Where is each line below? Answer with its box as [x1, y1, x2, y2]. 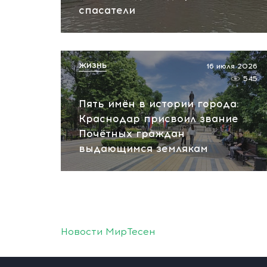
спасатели [79, 4, 135, 16]
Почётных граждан [79, 128, 185, 139]
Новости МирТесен [61, 226, 155, 237]
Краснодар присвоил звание [79, 113, 238, 125]
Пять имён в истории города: [79, 98, 239, 110]
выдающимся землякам [79, 142, 208, 154]
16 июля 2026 [206, 62, 257, 70]
